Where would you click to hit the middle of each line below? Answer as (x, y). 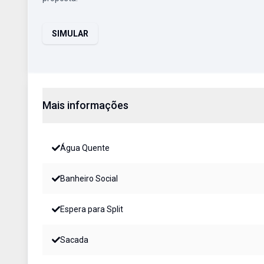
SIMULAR (70, 34)
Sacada (74, 240)
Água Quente (85, 148)
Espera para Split (92, 209)
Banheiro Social (89, 179)
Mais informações (85, 105)
